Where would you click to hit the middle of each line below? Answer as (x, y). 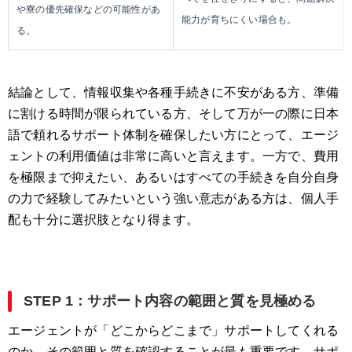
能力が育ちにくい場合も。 (239, 20)
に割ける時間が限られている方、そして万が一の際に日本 (174, 114)
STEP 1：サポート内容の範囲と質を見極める (170, 301)
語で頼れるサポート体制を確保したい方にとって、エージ (174, 135)
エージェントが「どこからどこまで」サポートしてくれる (174, 331)
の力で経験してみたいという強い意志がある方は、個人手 (174, 199)
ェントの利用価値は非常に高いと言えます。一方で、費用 (174, 156)
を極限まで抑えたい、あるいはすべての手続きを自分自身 (174, 178)
